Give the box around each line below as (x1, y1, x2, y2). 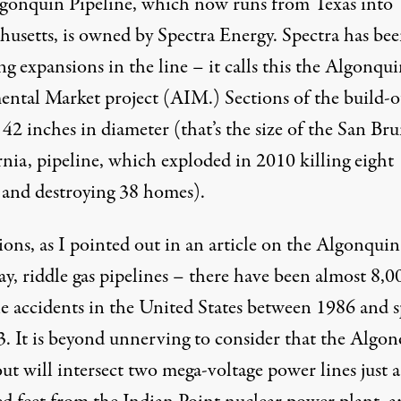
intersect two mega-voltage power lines (56, 356, 356, 385)
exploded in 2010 (160, 147, 295, 175)
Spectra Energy (152, 21, 273, 50)
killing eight (294, 147, 394, 175)
